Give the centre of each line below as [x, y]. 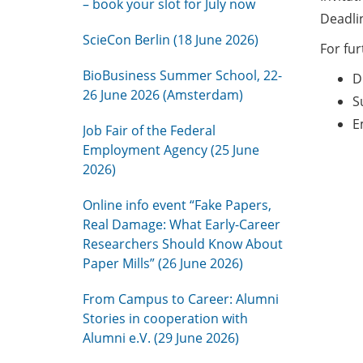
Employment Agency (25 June [171, 150]
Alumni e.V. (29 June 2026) [161, 338]
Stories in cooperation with [165, 318]
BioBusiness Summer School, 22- [182, 75]
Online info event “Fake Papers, [177, 205]
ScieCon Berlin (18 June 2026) [171, 40]
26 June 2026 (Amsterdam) [163, 95]
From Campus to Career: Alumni [181, 299]
